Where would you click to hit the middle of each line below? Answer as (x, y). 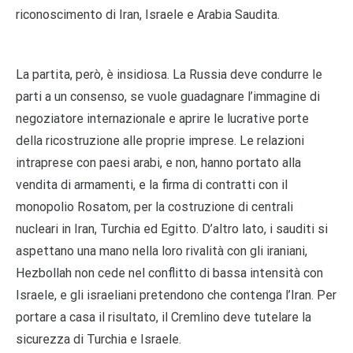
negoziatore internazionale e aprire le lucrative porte (162, 118)
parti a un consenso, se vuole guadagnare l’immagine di (168, 96)
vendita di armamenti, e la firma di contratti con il (152, 184)
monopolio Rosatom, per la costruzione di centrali (154, 206)
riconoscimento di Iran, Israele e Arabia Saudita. (148, 14)
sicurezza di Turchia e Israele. (98, 339)
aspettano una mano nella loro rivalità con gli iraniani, (162, 251)
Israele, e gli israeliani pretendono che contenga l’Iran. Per (176, 295)
